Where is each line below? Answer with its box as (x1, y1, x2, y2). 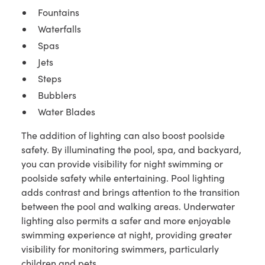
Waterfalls (37, 22, 81, 35)
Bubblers (37, 89, 76, 102)
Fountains (37, 6, 79, 19)
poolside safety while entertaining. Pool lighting (21, 172, 225, 185)
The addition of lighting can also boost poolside (21, 129, 225, 142)
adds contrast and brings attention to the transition (21, 186, 240, 199)
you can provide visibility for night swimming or (21, 157, 223, 170)
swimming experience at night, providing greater (21, 228, 232, 241)
